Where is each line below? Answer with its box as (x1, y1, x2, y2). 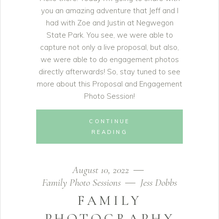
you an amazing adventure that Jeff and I (41, 6, 178, 15)
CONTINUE (89, 118, 130, 125)
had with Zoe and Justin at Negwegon (45, 18, 174, 27)
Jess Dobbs (140, 176, 177, 189)
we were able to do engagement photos (40, 55, 179, 64)
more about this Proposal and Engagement (37, 79, 182, 88)
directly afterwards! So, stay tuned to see (39, 67, 180, 76)
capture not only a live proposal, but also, (40, 43, 179, 52)
